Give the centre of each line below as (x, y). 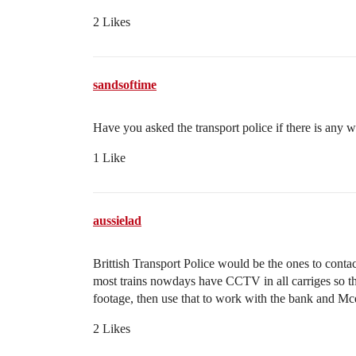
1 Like (109, 158)
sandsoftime (125, 85)
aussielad (117, 221)
